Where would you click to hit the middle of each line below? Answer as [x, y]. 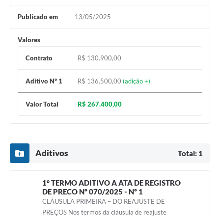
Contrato [39, 58]
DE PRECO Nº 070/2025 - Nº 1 [93, 192]
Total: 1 [190, 153]
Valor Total [42, 104]
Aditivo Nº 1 [44, 81]
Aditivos [52, 153]
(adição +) [137, 81]
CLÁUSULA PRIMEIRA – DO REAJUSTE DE [104, 202]
